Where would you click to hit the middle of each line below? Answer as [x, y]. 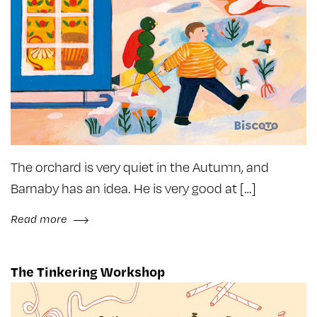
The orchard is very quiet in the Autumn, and [140, 166]
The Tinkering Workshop [88, 271]
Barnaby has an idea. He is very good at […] [133, 188]
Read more [40, 218]
